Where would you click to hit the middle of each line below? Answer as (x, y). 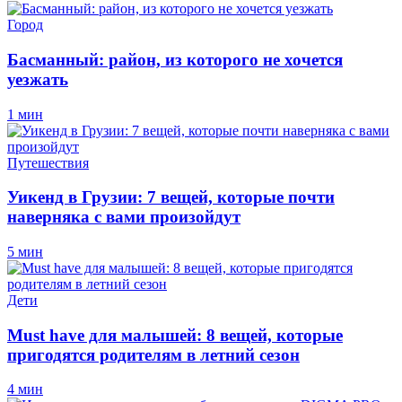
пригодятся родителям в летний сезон (153, 354)
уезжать (38, 79)
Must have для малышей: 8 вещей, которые (175, 335)
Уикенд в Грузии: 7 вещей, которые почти (171, 197)
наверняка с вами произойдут (124, 217)
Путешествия (48, 162)
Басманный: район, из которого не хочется (175, 59)
